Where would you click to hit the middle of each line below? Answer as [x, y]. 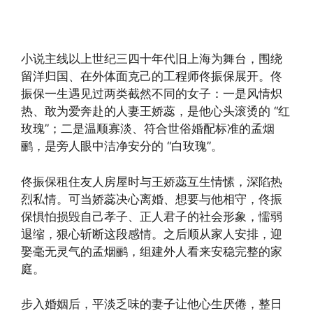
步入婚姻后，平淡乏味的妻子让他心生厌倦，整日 [152, 304]
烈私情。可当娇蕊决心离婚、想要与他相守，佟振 [152, 199]
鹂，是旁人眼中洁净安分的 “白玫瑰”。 [122, 146]
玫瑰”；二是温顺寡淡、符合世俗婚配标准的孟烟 [148, 129]
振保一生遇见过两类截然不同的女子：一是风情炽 [152, 94]
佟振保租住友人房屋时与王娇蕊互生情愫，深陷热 [152, 181]
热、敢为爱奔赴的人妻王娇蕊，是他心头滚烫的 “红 [155, 111]
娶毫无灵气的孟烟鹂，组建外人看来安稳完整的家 [152, 251]
